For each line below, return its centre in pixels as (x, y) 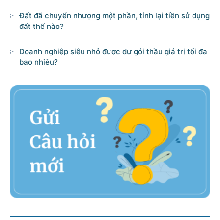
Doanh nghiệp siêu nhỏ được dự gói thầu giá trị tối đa (113, 51)
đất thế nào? (41, 26)
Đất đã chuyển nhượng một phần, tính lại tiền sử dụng (114, 15)
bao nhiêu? (39, 62)
